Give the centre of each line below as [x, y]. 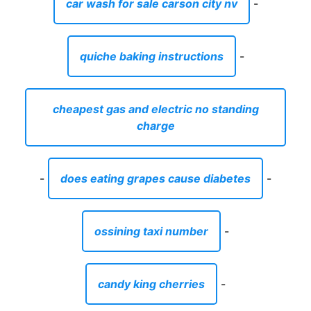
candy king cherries [151, 284]
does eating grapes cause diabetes [155, 178]
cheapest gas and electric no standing [155, 109]
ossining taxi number [151, 231]
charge [155, 125]
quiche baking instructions [151, 56]
